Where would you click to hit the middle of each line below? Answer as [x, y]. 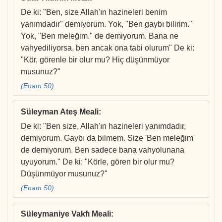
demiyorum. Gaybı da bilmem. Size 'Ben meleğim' [108, 138]
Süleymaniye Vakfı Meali [66, 214]
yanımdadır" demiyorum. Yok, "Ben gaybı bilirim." [107, 24]
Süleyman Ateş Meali [60, 112]
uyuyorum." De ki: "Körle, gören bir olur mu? [98, 162]
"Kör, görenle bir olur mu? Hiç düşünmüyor [95, 60]
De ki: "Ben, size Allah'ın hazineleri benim [94, 12]
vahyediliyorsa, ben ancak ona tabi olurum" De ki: [108, 48]
